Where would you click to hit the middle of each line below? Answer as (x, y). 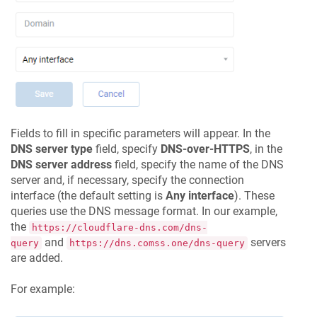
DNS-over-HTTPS (205, 149)
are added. (37, 258)
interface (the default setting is (88, 195)
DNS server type (52, 149)
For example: (43, 289)
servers (267, 242)
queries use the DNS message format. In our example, (144, 211)
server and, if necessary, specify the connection (127, 180)
